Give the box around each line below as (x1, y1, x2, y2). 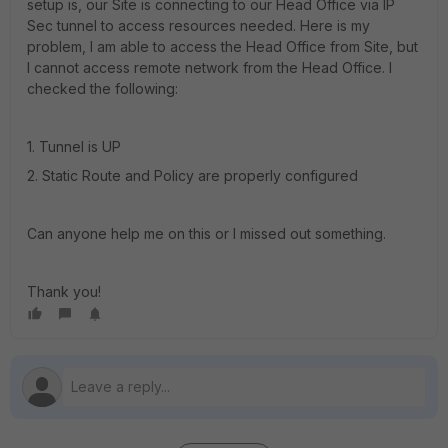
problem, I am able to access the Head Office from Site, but (27, 38, 418, 55)
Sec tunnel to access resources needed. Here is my (27, 17, 370, 34)
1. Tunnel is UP (27, 138, 121, 155)
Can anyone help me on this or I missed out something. (27, 225, 386, 242)
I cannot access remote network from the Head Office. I (27, 59, 392, 76)
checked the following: (27, 80, 178, 97)
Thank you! (27, 283, 101, 300)
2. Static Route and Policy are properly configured (27, 167, 358, 184)
